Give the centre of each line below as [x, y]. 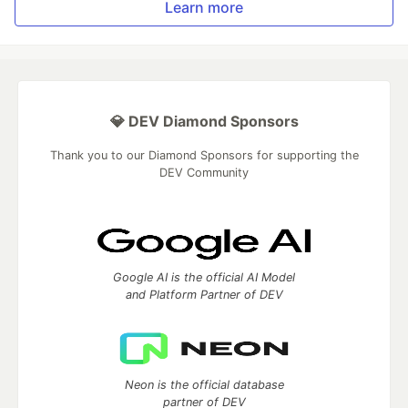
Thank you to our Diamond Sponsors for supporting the [204, 155]
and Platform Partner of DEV [204, 294]
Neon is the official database [204, 384]
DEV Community [204, 172]
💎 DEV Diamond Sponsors [204, 121]
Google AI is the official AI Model [204, 277]
